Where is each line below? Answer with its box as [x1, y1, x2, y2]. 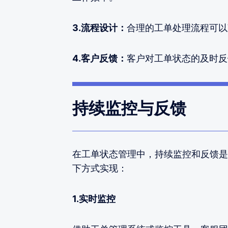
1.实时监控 [72, 193, 116, 204]
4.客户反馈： [72, 52, 127, 64]
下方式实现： [72, 162, 127, 174]
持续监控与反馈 [72, 98, 186, 118]
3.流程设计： [72, 22, 127, 33]
